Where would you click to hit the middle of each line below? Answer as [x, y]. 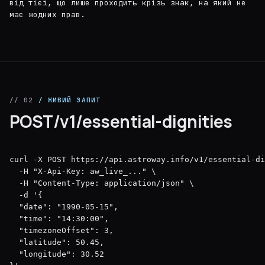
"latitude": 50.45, [57, 242]
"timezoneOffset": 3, [62, 230]
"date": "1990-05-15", [64, 207]
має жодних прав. [47, 14]
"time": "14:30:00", [59, 219]
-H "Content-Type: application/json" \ [102, 183]
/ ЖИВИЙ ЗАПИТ [67, 100]
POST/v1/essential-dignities [121, 121]
